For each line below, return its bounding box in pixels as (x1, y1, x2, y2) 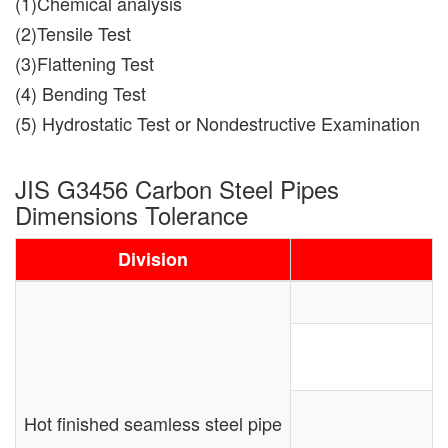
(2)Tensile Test (15, 19, 131, 46)
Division (118, 245, 188, 272)
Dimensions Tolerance (15, 196, 248, 232)
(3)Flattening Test (15, 49, 154, 76)
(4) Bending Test (15, 79, 146, 106)
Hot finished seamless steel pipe (24, 409, 282, 436)
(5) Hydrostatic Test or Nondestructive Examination (15, 109, 420, 136)
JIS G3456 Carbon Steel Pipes (15, 170, 339, 206)
